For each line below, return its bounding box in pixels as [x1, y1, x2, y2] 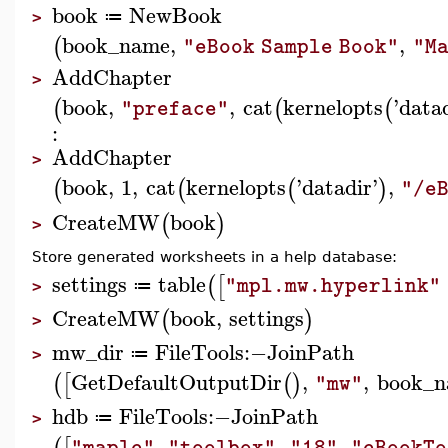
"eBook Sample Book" [183, 31, 400, 62]
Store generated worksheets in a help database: [32, 248, 397, 265]
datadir [301, 169, 372, 206]
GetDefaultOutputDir [71, 363, 282, 400]
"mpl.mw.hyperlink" [225, 270, 442, 301]
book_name [62, 26, 170, 63]
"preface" [121, 94, 230, 125]
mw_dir [52, 333, 124, 370]
